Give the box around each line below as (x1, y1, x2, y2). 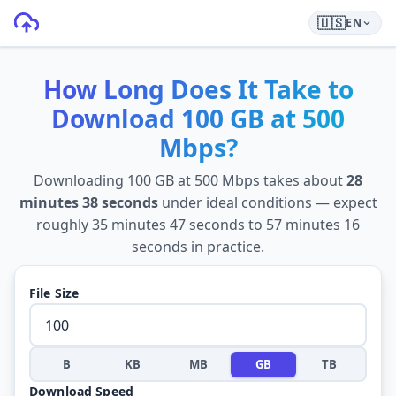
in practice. (187, 237, 264, 256)
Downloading (34, 171, 124, 190)
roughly (36, 215, 92, 234)
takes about (260, 171, 346, 190)
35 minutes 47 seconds (92, 215, 245, 234)
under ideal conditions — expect (157, 193, 377, 212)
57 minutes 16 (266, 215, 360, 234)
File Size (29, 285, 80, 301)
